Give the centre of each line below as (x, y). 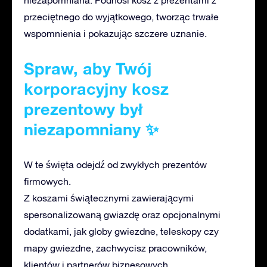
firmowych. (47, 181)
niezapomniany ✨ (91, 130)
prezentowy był (83, 109)
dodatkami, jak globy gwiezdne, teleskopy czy (121, 232)
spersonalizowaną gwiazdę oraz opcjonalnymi (122, 215)
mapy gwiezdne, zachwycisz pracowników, (115, 248)
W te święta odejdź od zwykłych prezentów (115, 165)
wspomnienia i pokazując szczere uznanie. (115, 34)
